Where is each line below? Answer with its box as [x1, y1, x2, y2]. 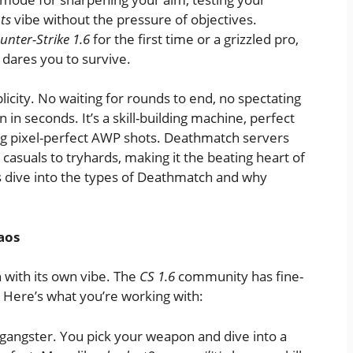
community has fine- [175, 267, 303, 286]
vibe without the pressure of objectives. [11, 9, 257, 28]
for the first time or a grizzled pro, [90, 29, 299, 48]
